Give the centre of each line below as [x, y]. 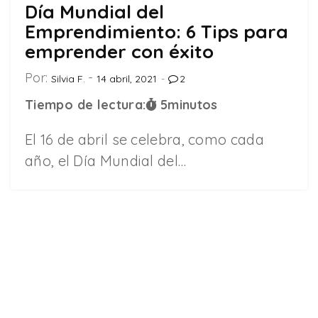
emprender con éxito [119, 51]
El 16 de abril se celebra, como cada [144, 139]
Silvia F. [68, 78]
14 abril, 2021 [127, 78]
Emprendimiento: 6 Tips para [157, 31]
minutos [193, 104]
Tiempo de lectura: [86, 104]
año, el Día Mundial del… [106, 160]
